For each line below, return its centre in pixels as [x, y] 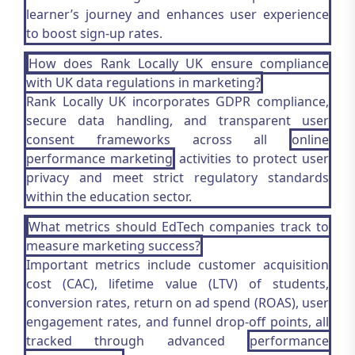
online [310, 139]
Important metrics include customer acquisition [177, 265]
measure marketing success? [113, 246]
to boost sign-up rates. [94, 33]
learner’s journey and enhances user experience [177, 14]
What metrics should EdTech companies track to [179, 227]
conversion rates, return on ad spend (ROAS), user [177, 303]
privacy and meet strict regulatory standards [177, 177]
